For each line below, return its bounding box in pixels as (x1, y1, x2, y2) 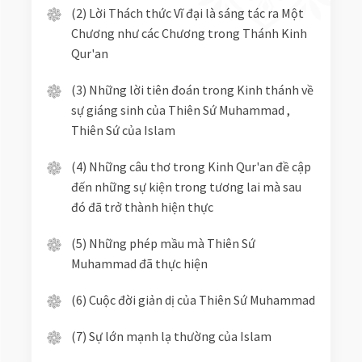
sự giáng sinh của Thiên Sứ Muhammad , (70, 102, 290, 118)
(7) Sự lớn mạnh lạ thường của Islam (70, 328, 271, 344)
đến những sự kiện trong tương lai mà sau (70, 179, 301, 195)
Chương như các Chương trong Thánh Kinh (70, 25, 307, 41)
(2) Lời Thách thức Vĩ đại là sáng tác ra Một (70, 5, 304, 21)
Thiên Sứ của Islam (70, 122, 175, 138)
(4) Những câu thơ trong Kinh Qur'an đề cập (70, 158, 311, 175)
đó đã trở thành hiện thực (70, 199, 213, 215)
